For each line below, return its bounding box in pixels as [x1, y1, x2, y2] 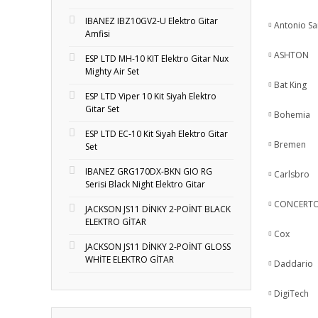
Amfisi [85, 28, 110, 40]
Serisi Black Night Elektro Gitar [85, 178, 205, 190]
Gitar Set [85, 103, 119, 115]
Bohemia [274, 109, 310, 121]
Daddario [274, 258, 313, 270]
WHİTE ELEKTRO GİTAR [85, 253, 174, 265]
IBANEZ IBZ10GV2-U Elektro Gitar [85, 15, 218, 27]
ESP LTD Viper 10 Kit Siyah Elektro [85, 90, 216, 102]
